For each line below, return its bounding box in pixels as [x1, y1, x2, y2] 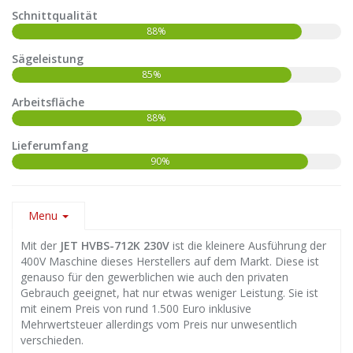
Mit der [20, 237, 60, 253]
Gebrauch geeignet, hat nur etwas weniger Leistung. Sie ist [20, 284, 318, 300]
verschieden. [20, 332, 84, 347]
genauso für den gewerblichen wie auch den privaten [20, 269, 288, 284]
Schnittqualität [12, 7, 98, 23]
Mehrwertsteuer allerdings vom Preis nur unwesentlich [20, 316, 297, 332]
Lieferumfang [12, 137, 88, 153]
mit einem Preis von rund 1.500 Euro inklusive [20, 300, 251, 316]
